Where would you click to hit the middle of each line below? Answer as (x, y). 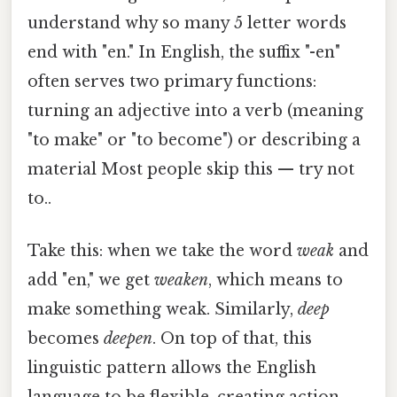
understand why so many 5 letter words (187, 23)
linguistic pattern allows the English (172, 368)
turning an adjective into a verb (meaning (195, 111)
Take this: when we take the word (162, 251)
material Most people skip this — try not (191, 170)
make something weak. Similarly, (163, 310)
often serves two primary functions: (172, 82)
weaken (181, 280)
